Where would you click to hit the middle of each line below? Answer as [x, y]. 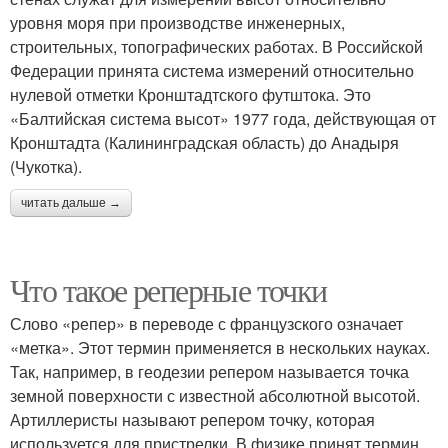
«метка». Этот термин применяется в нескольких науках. [220, 348]
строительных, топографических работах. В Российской [216, 47]
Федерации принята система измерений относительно [212, 71]
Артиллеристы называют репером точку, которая [192, 420]
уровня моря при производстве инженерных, [177, 23]
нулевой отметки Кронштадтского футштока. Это [190, 95]
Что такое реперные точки [168, 290]
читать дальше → [71, 203]
